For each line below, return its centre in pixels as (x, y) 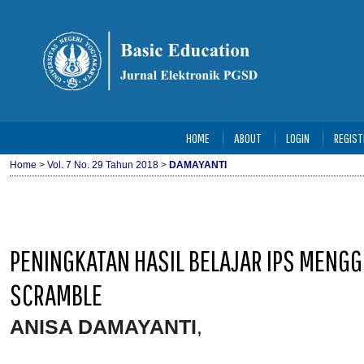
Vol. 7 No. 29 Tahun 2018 (103, 165)
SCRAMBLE (56, 294)
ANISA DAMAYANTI (103, 326)
